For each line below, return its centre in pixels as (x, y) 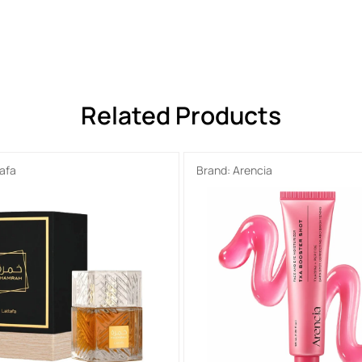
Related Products (181, 115)
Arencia (252, 170)
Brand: (214, 170)
